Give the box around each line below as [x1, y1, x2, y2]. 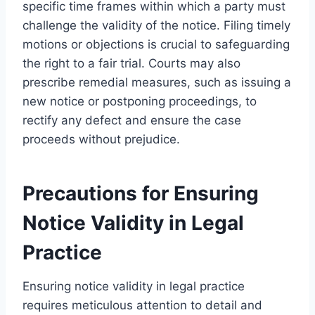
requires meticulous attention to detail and [22, 297, 262, 312]
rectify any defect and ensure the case [22, 112, 241, 127]
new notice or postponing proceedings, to [22, 94, 257, 108]
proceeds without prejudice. [22, 131, 180, 146]
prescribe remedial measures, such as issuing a [22, 75, 291, 89]
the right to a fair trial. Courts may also [22, 56, 240, 70]
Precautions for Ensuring [22, 181, 259, 205]
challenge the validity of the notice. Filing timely [22, 18, 290, 32]
